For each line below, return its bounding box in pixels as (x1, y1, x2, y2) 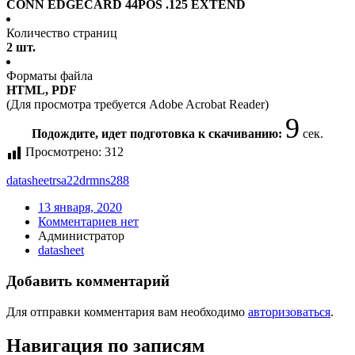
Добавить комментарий (6, 273, 170, 290)
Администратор (38, 229, 124, 243)
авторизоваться (248, 304, 330, 319)
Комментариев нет (38, 215, 139, 229)
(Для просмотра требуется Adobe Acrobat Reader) (6, 97, 269, 112)
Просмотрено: (25, 145, 101, 159)
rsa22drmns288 (52, 174, 129, 188)
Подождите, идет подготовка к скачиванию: (32, 127, 285, 141)
